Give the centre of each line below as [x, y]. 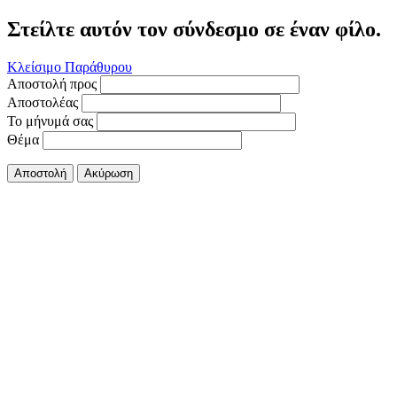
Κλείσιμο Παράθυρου [70, 66]
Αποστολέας [43, 102]
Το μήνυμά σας [50, 121]
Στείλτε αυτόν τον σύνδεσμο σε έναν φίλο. [194, 29]
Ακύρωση [109, 173]
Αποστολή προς [52, 83]
